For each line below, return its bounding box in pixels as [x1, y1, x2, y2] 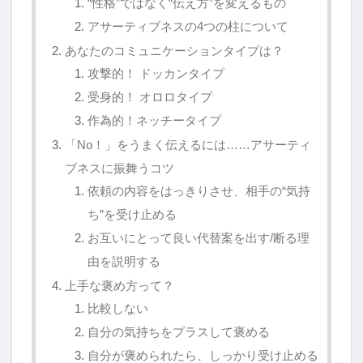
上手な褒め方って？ [65, 279, 174, 293]
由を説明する [88, 255, 160, 269]
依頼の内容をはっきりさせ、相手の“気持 [88, 185, 310, 199]
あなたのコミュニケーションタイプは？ [65, 44, 284, 58]
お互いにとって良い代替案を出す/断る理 [88, 232, 310, 246]
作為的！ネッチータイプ [88, 114, 221, 128]
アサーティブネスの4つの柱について [88, 20, 288, 34]
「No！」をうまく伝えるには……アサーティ [65, 138, 311, 152]
